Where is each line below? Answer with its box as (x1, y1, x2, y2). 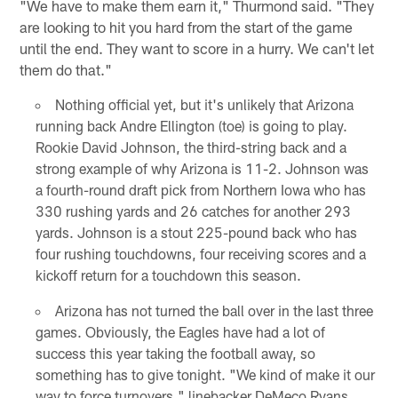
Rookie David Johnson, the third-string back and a (35, 138, 346, 155)
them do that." (20, 60, 113, 78)
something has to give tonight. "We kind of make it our (35, 365, 375, 383)
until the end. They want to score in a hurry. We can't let (20, 38, 375, 57)
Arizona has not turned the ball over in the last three (54, 301, 373, 319)
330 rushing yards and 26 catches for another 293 (35, 202, 351, 219)
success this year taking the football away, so (35, 344, 315, 362)
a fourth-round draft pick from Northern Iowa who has (35, 180, 366, 198)
